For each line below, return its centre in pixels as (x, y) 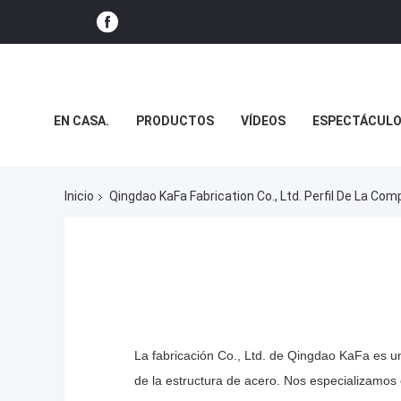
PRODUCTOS (175, 121)
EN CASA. (81, 121)
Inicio (79, 196)
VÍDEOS (263, 121)
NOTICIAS (83, 161)
